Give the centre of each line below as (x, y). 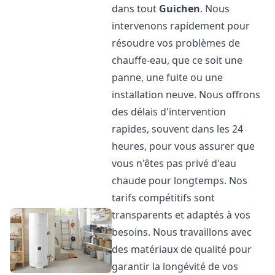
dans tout (136, 9)
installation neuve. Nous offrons (186, 95)
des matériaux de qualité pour (182, 249)
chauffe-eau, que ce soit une (177, 60)
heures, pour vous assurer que (184, 146)
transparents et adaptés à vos (181, 215)
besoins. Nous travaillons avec (182, 232)
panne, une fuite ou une (168, 77)
